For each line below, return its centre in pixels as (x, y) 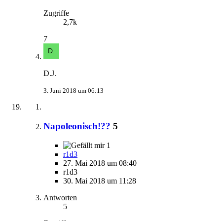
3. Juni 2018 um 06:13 (74, 91)
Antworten (60, 197)
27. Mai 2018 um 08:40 (100, 163)
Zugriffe (56, 13)
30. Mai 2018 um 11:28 (100, 181)
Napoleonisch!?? (77, 126)
